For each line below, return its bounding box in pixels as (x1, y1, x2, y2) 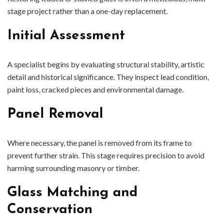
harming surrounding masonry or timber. (7, 163, 139, 173)
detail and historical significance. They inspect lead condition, (7, 72, 209, 82)
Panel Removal (7, 108, 103, 122)
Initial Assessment (7, 29, 125, 43)
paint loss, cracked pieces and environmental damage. (7, 85, 184, 94)
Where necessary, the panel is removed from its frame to (7, 138, 192, 148)
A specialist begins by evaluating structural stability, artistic (7, 60, 204, 69)
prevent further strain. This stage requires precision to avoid (7, 151, 204, 160)
